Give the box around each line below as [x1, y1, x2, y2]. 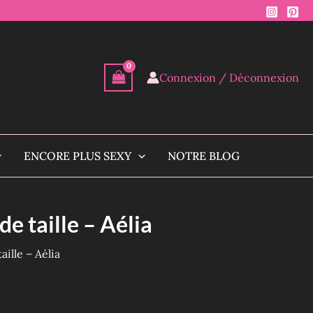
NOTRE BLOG [167, 149, 240, 163]
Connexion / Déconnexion [159, 71, 299, 85]
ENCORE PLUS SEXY [24, 149, 132, 163]
